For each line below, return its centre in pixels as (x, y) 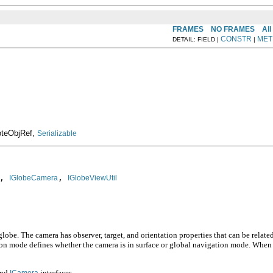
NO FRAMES (233, 29)
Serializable (57, 133)
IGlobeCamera (34, 178)
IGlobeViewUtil (92, 178)
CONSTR (236, 39)
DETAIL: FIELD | (197, 39)
